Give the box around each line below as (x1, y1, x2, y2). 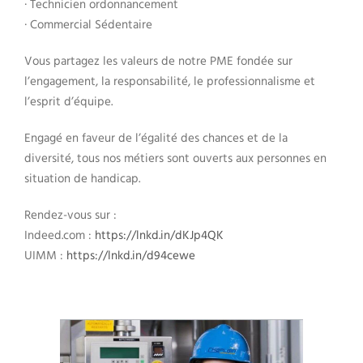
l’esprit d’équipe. (24, 92, 113, 113)
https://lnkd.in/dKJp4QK (95, 226, 224, 246)
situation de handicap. (24, 169, 140, 190)
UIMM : (24, 246, 66, 267)
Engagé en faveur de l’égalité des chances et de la (24, 129, 288, 149)
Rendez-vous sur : (24, 206, 117, 226)
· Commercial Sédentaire (24, 15, 152, 36)
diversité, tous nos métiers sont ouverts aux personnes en (24, 149, 327, 169)
